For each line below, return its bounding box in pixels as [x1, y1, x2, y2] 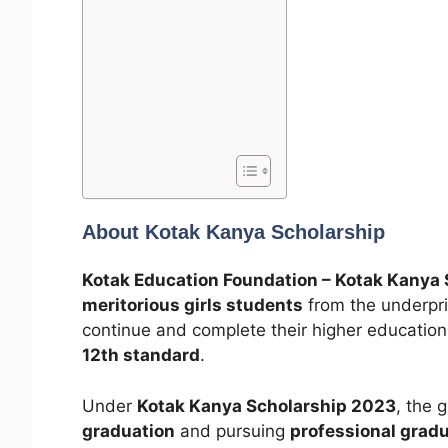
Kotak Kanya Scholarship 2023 [137, 395, 396, 416]
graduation [82, 420, 175, 441]
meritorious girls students [82, 295, 303, 316]
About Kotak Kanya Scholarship [82, 221, 385, 244]
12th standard [82, 345, 200, 366]
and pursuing [175, 420, 290, 441]
